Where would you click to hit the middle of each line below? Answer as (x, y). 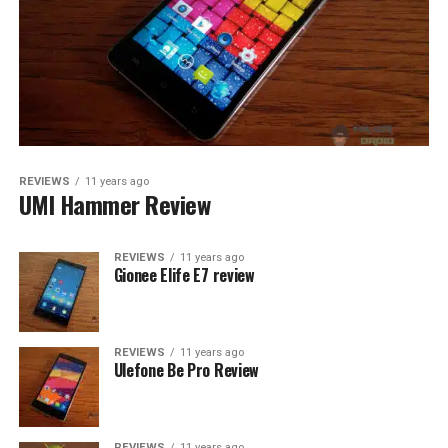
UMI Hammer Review (114, 203)
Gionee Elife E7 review (184, 274)
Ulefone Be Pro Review (186, 369)
